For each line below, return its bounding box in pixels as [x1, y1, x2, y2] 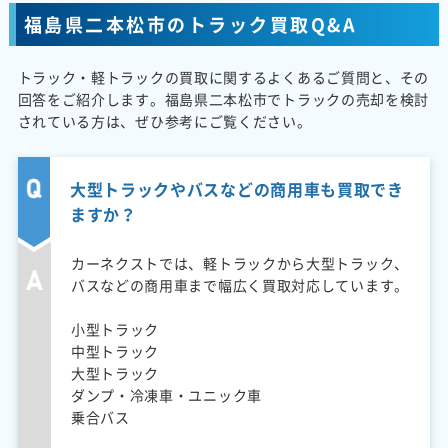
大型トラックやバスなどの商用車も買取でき [69, 176, 404, 201]
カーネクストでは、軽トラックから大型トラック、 [70, 252, 409, 273]
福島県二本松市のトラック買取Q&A [23, 10, 358, 38]
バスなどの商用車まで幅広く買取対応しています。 [70, 274, 409, 295]
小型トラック [70, 318, 160, 339]
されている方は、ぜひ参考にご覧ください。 [17, 110, 312, 131]
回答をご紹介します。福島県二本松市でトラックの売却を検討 [17, 88, 430, 109]
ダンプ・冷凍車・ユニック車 [70, 384, 262, 405]
